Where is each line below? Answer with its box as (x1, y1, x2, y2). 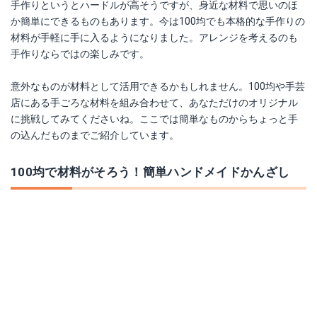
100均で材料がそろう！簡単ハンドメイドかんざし (11, 165, 290, 179)
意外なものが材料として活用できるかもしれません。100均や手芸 (11, 81, 305, 92)
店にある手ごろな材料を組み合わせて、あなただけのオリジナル (11, 97, 298, 108)
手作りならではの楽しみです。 (11, 48, 149, 59)
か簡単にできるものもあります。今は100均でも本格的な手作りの (11, 16, 305, 27)
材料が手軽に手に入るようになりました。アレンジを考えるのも (11, 32, 298, 43)
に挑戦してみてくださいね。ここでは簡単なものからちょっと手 (11, 113, 298, 125)
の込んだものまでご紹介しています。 (11, 129, 179, 141)
